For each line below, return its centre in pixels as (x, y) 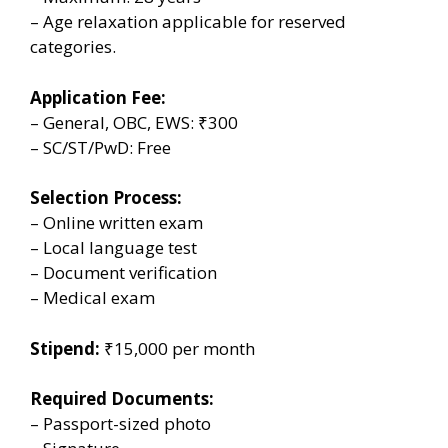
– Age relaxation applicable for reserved (188, 21)
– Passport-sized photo (120, 423)
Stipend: (65, 348)
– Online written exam (116, 222)
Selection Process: (106, 197)
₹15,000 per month (177, 348)
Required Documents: (122, 398)
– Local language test (113, 247)
